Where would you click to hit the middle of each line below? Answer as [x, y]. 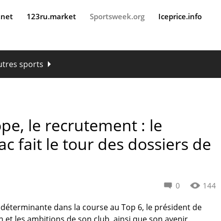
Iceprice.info [180, 16]
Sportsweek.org [117, 16]
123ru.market [51, 16]
